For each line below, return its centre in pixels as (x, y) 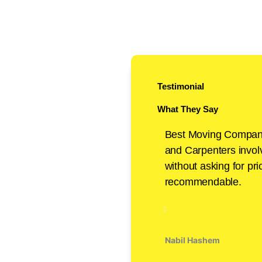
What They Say (188, 109)
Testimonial (181, 86)
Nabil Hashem (192, 240)
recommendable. (203, 182)
